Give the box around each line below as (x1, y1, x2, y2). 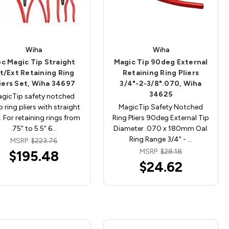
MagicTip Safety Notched (119, 102, 203, 111)
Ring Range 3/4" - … (129, 134, 193, 144)
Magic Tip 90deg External (113, 57, 208, 66)
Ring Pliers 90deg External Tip (112, 113, 210, 122)
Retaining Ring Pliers (122, 68, 199, 77)
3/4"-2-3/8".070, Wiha (120, 79, 202, 88)
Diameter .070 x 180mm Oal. (113, 124, 209, 133)
